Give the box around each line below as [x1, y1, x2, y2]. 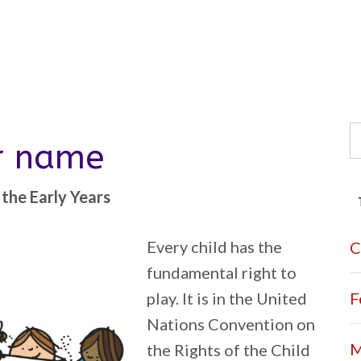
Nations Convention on [147, 314, 315, 334]
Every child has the [147, 237, 282, 256]
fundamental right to [147, 263, 297, 282]
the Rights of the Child [147, 340, 310, 359]
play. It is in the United [147, 288, 307, 308]
